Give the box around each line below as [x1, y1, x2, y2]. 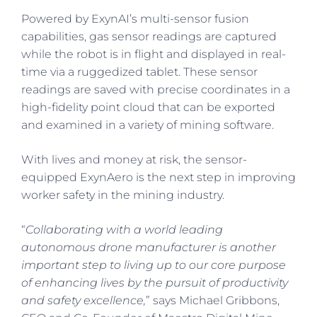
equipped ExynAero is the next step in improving [21, 170, 296, 184]
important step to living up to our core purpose [21, 258, 286, 272]
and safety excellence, [21, 293, 146, 307]
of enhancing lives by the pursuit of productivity [21, 275, 288, 289]
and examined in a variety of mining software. [21, 117, 277, 132]
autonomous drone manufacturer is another [21, 240, 276, 254]
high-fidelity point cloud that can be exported [21, 100, 275, 114]
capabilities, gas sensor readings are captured [21, 29, 277, 43]
